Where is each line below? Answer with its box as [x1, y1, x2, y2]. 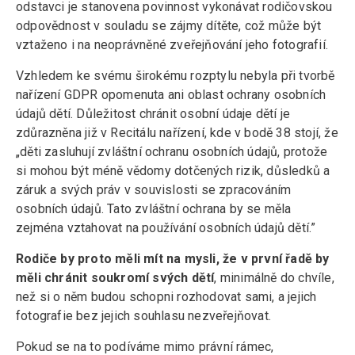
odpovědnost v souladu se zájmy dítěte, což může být [16, 18, 322, 34]
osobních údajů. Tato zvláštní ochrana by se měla [16, 201, 292, 217]
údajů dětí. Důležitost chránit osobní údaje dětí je [16, 106, 291, 122]
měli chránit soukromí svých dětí [16, 270, 215, 286]
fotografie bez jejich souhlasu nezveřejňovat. [16, 308, 271, 324]
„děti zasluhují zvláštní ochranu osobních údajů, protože [16, 144, 328, 160]
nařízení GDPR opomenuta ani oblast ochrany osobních [16, 87, 326, 103]
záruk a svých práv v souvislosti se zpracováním [16, 182, 292, 198]
